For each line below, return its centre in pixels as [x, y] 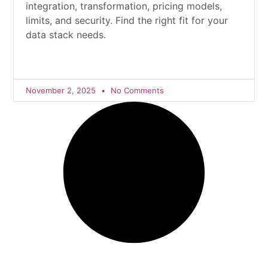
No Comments [136, 90]
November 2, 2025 [62, 90]
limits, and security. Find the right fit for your [127, 20]
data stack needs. [66, 35]
